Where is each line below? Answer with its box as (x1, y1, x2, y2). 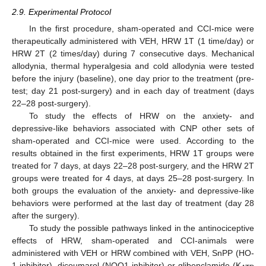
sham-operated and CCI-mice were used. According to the (12, 136, 254, 146)
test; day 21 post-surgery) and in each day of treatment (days (12, 86, 254, 96)
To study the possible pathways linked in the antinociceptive (28, 223, 254, 233)
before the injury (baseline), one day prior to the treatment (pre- (12, 74, 254, 84)
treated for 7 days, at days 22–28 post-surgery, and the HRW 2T (12, 161, 254, 171)
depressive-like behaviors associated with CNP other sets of (12, 123, 254, 134)
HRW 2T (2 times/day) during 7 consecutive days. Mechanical (12, 49, 254, 59)
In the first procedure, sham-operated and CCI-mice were (28, 24, 254, 34)
